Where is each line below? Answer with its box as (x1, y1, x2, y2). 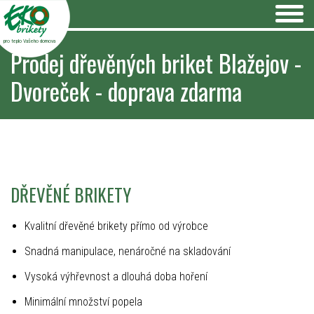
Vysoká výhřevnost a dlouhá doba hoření (25, 270, 207, 283)
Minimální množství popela (25, 295, 142, 308)
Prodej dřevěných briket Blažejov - (11, 45, 301, 81)
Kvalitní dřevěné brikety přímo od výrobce (25, 219, 208, 233)
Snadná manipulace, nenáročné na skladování (25, 245, 231, 258)
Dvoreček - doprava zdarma (11, 73, 242, 109)
